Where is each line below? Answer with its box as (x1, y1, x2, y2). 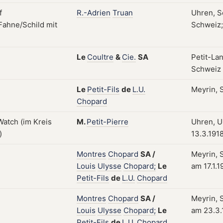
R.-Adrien (77, 8, 111, 17)
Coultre (87, 52, 113, 62)
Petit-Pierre (87, 117, 128, 126)
